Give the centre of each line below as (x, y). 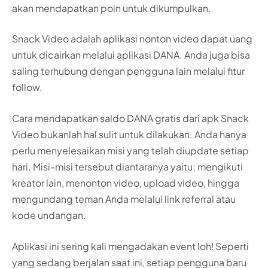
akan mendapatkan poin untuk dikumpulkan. (112, 8)
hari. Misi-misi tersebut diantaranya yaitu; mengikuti (127, 167)
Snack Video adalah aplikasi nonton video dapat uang (132, 39)
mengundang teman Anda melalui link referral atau (124, 199)
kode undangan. (49, 215)
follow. (27, 87)
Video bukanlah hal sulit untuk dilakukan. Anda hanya (129, 135)
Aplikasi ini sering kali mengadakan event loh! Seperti (130, 246)
